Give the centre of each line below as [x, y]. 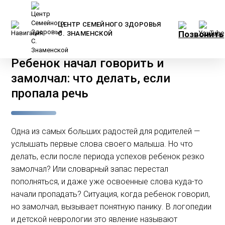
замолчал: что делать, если [91, 78]
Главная [24, 46]
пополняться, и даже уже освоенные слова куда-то [107, 182]
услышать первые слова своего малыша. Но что [102, 144]
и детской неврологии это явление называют [94, 219]
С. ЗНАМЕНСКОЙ [85, 33]
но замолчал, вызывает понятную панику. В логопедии [111, 207]
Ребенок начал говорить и [88, 63]
